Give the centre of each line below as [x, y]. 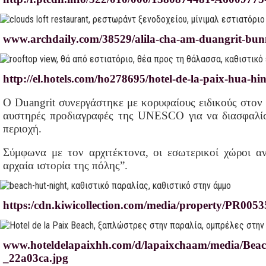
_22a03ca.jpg [36, 258]
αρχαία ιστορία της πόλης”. [65, 165]
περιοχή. [22, 129]
